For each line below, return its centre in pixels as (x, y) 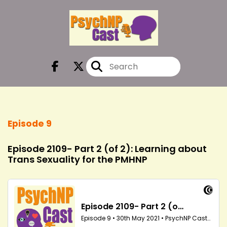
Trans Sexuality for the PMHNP (78, 159)
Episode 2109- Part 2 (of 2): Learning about (107, 148)
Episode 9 (30, 123)
